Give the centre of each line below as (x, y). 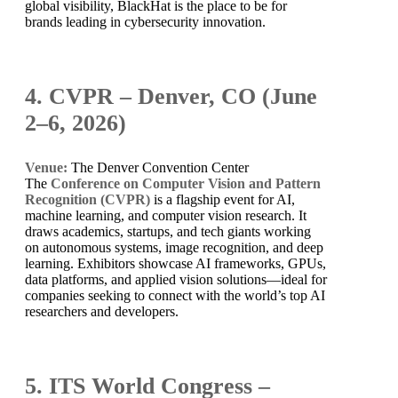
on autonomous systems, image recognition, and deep (174, 247)
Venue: (46, 167)
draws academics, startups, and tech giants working (168, 231)
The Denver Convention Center (158, 167)
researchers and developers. (102, 311)
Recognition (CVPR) (88, 199)
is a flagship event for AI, (223, 199)
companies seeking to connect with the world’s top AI (175, 295)
